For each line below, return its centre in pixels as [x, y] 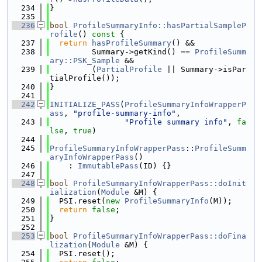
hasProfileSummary [132, 43]
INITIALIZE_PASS [85, 104]
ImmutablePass [108, 166]
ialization [73, 192]
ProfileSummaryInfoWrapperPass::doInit [160, 183]
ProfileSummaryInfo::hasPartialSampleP [160, 25]
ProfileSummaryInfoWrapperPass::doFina [160, 236]
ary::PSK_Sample [85, 61]
